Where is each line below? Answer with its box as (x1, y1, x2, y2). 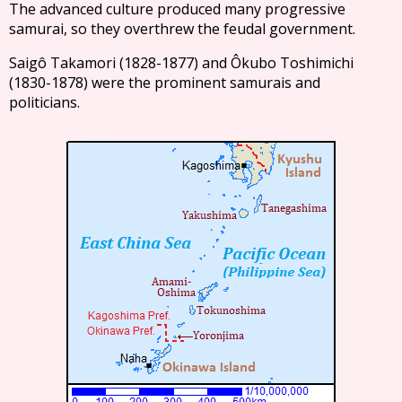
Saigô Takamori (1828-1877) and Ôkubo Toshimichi (9, 52, 354, 74)
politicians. (8, 92, 80, 112)
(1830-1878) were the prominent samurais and (8, 72, 321, 93)
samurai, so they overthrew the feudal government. (8, 18, 356, 39)
